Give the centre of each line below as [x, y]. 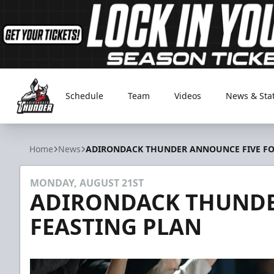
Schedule [84, 96]
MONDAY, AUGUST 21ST [87, 183]
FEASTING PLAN [116, 227]
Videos [188, 96]
